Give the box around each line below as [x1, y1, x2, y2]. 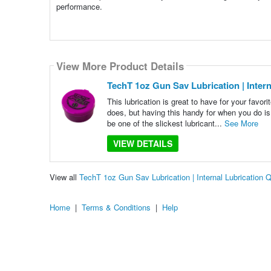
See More [224, 117, 258, 129]
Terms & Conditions [82, 201, 151, 213]
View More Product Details [56, 58, 184, 73]
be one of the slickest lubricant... [106, 117, 224, 129]
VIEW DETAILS [113, 137, 172, 150]
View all [49, 171, 79, 183]
